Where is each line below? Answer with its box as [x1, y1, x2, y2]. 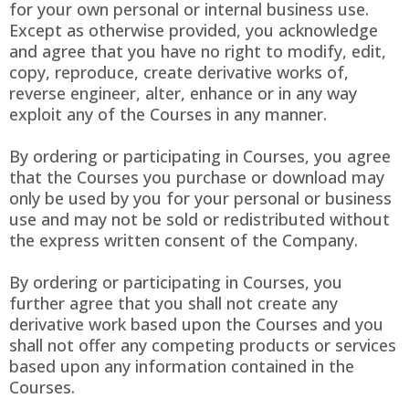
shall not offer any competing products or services [9, 334, 396, 357]
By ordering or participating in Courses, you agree [9, 145, 391, 168]
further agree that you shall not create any [9, 292, 338, 315]
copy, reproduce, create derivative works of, [9, 61, 349, 84]
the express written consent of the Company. [9, 229, 358, 252]
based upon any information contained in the [9, 355, 354, 378]
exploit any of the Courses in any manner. [9, 103, 327, 126]
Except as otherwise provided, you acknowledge [9, 19, 378, 42]
